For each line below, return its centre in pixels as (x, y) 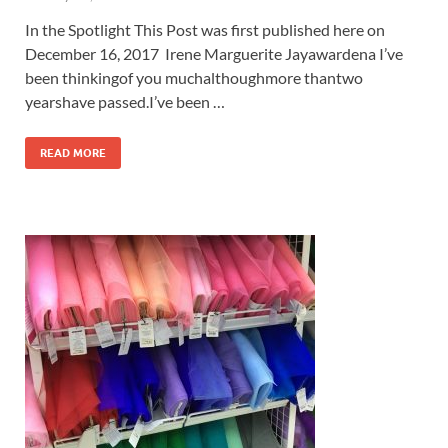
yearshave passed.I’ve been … (125, 101)
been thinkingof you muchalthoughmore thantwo (194, 77)
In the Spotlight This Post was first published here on (205, 29)
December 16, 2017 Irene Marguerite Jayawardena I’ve (214, 53)
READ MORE (73, 152)
